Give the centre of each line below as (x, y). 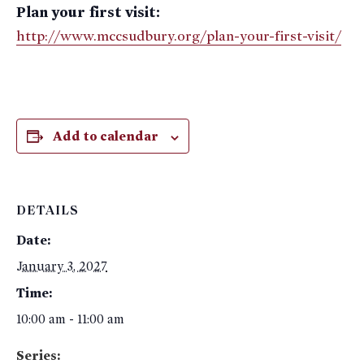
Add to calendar (106, 136)
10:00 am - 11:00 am (70, 319)
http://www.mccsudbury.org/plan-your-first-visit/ (179, 36)
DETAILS (48, 212)
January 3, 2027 (62, 266)
